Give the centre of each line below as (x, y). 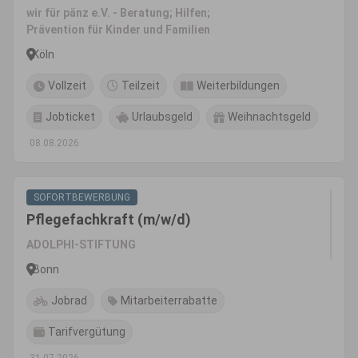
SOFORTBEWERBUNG (82, 197)
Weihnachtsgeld (269, 117)
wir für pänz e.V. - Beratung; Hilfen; (118, 13)
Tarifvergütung (87, 332)
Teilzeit (141, 86)
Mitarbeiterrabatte (169, 300)
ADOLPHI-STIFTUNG (81, 245)
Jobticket (70, 117)
